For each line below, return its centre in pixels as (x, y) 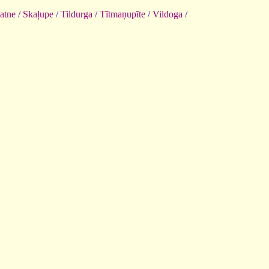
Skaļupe (38, 14)
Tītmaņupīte (122, 14)
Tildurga (77, 14)
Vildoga (168, 14)
